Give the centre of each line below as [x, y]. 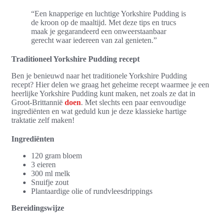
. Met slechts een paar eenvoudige [133, 102]
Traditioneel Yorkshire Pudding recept [75, 59]
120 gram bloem [56, 155]
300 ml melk [51, 173]
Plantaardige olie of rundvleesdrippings [92, 191]
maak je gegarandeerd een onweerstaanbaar [99, 31]
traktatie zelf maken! [43, 120]
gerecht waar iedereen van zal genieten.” [94, 40]
